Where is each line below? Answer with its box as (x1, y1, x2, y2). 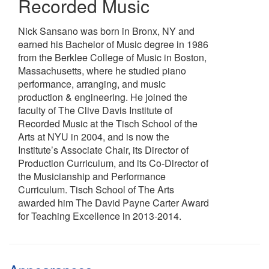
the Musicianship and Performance (18, 169, 166, 183)
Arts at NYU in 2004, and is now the (18, 130, 169, 144)
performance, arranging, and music (18, 77, 166, 91)
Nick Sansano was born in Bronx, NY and (18, 24, 195, 38)
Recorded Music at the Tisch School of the (18, 116, 198, 130)
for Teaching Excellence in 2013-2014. (18, 209, 181, 223)
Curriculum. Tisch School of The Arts (18, 183, 174, 196)
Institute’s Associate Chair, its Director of (18, 143, 189, 157)
